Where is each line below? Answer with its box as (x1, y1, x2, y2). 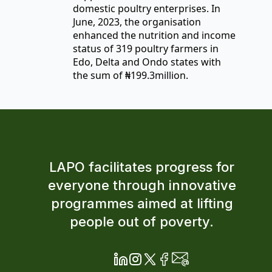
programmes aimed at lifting (50, 195, 233, 212)
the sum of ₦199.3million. (73, 69, 188, 83)
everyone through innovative (47, 177, 236, 194)
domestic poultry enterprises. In (73, 2, 220, 16)
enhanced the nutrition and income (73, 29, 236, 42)
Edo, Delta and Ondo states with (73, 55, 221, 69)
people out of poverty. (70, 214, 214, 230)
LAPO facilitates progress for (49, 159, 234, 175)
